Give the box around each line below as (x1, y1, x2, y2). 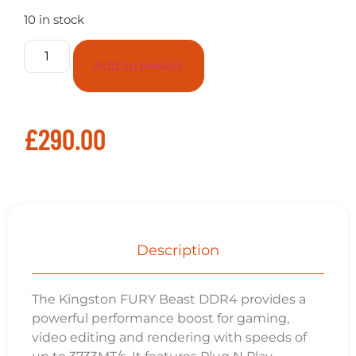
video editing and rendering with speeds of (32, 329, 307, 345)
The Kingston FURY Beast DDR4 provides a (32, 291, 306, 307)
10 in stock (24, 12, 84, 27)
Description (137, 241, 219, 259)
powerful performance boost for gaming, (32, 310, 289, 326)
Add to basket (94, 58, 184, 74)
